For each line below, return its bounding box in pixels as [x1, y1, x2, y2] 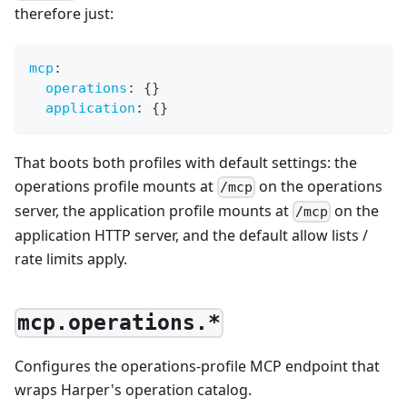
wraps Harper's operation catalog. [15, 379, 252, 400]
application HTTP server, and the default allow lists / [15, 225, 368, 246]
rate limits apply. [15, 249, 127, 270]
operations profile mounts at [15, 175, 217, 196]
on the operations [255, 175, 383, 196]
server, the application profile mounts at [15, 200, 293, 221]
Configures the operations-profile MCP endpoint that [15, 355, 380, 376]
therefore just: [15, 3, 114, 24]
